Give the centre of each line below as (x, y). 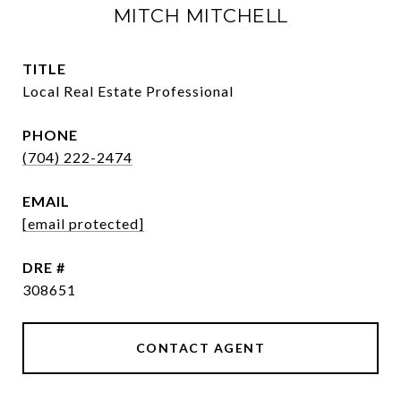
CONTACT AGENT (200, 348)
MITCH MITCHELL (200, 16)
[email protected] (83, 223)
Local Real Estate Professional (128, 91)
